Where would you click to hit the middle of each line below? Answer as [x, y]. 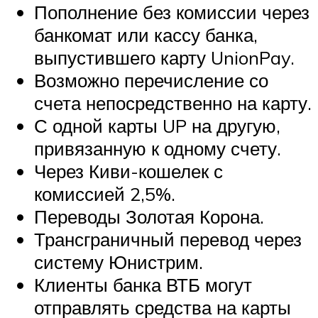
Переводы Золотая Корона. [149, 216]
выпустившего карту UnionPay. [164, 57]
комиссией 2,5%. [105, 193]
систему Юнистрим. [119, 262]
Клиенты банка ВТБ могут [143, 284]
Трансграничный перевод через [168, 239]
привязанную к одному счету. [158, 148]
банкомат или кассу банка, [146, 34]
